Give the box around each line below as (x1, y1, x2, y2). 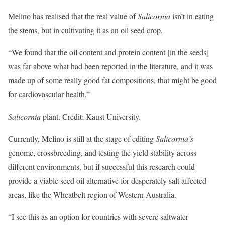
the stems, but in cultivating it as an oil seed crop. (8, 24, 163, 35)
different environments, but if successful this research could (8, 161, 195, 172)
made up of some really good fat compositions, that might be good (8, 74, 217, 85)
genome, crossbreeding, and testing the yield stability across (8, 147, 196, 158)
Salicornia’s (156, 133, 193, 144)
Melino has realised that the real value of (8, 10, 138, 21)
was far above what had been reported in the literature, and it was (8, 60, 213, 71)
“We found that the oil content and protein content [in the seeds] (8, 46, 209, 57)
